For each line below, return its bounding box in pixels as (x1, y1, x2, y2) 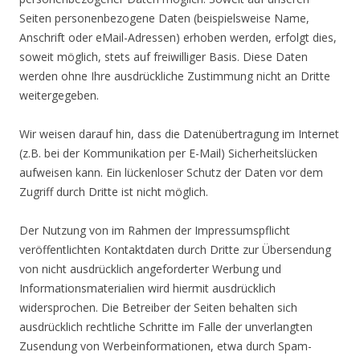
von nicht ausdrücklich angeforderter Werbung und (19, 261, 281, 276)
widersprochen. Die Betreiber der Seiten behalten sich (19, 300, 297, 315)
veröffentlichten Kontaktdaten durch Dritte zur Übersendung (19, 242, 331, 257)
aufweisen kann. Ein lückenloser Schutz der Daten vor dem (19, 165, 323, 180)
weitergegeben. (19, 88, 99, 103)
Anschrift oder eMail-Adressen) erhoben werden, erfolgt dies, (19, 30, 337, 45)
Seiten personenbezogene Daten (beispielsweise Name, (19, 10, 309, 26)
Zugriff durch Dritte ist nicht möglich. (19, 184, 208, 199)
